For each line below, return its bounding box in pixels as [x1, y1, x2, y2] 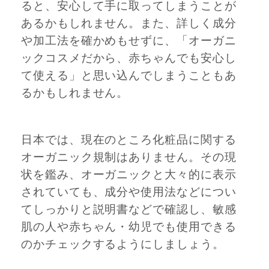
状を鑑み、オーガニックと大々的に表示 [21, 168, 237, 182]
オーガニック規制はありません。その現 [21, 151, 237, 165]
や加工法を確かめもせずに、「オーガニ [21, 34, 237, 47]
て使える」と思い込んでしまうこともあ [21, 68, 237, 82]
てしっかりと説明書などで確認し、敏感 [21, 203, 237, 217]
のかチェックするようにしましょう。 [21, 238, 225, 252]
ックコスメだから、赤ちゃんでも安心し [21, 51, 237, 65]
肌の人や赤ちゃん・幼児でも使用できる [21, 220, 237, 234]
